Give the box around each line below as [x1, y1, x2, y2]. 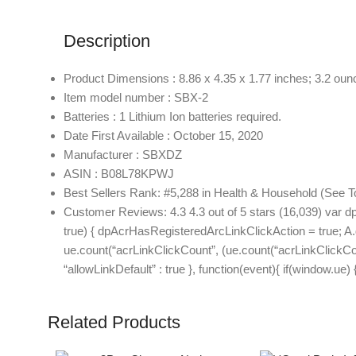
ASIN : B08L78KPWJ [64, 167, 174, 180]
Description [64, 31, 150, 51]
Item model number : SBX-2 [64, 91, 208, 104]
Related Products [48, 312, 180, 332]
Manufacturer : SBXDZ [64, 148, 182, 161]
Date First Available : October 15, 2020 [64, 129, 263, 142]
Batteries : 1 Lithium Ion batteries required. [64, 110, 281, 123]
